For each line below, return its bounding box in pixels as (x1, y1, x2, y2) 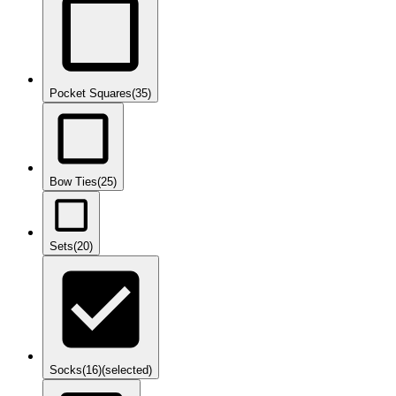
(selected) (102, 363, 152, 377)
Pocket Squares (49, 87, 132, 101)
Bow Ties (49, 175, 97, 189)
